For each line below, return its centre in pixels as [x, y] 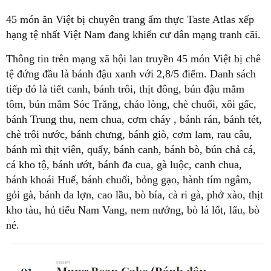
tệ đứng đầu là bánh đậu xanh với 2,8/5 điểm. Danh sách [131, 74]
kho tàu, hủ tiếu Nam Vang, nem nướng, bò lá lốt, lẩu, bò [133, 210]
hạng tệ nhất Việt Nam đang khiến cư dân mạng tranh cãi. [133, 34]
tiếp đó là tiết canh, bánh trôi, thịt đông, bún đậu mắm [125, 89]
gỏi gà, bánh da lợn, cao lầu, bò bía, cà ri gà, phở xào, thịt [135, 195]
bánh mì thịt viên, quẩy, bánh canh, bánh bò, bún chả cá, [131, 149]
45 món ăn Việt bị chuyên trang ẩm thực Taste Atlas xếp [130, 19]
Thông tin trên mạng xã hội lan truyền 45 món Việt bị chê [133, 59]
